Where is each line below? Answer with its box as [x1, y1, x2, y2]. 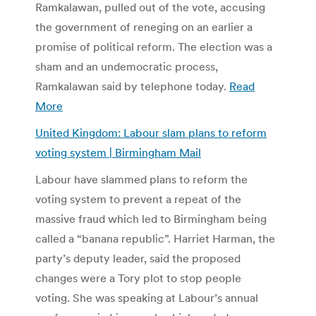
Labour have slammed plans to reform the [35, 171, 248, 186]
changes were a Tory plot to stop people [35, 270, 241, 285]
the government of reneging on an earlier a [35, 19, 253, 34]
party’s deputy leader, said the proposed [35, 250, 241, 265]
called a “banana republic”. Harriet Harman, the [35, 231, 275, 245]
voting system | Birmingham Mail [35, 145, 201, 159]
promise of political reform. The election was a [35, 39, 272, 54]
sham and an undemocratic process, [35, 59, 218, 73]
